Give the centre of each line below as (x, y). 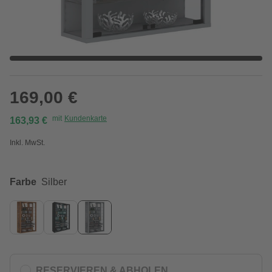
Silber (54, 182)
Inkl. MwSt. (27, 143)
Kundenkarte (86, 118)
